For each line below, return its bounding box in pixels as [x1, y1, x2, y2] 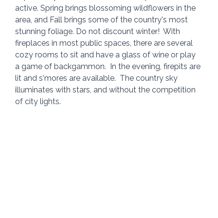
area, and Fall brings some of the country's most [15, 15, 190, 25]
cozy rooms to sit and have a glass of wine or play [15, 50, 198, 60]
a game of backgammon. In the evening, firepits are [15, 62, 203, 72]
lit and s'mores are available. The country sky [15, 73, 180, 83]
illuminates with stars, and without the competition [15, 85, 198, 95]
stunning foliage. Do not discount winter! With [15, 27, 182, 36]
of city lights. [15, 97, 61, 107]
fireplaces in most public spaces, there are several [15, 38, 195, 48]
